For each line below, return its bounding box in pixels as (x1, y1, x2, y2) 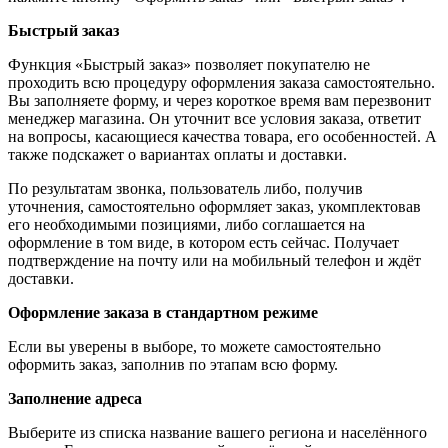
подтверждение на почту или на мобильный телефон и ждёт (8, 251, 421, 269)
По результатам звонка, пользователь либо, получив (8, 179, 363, 197)
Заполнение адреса (8, 389, 142, 407)
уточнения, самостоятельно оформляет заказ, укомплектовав (8, 197, 421, 215)
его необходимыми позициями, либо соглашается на (8, 215, 365, 233)
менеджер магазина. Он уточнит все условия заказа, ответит (8, 109, 421, 127)
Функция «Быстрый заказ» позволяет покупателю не (8, 55, 370, 73)
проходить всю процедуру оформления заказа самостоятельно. (8, 73, 435, 91)
